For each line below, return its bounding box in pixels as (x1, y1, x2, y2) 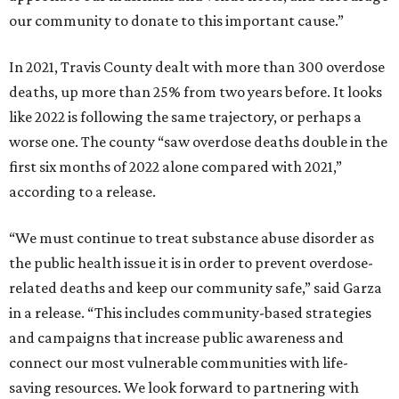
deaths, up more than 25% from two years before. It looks (9, 83, 382, 101)
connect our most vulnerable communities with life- (9, 354, 348, 371)
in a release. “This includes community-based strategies (9, 304, 371, 322)
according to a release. (9, 183, 156, 200)
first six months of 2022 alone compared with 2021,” (9, 158, 342, 175)
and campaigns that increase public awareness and (9, 329, 344, 346)
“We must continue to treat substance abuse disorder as (9, 229, 374, 247)
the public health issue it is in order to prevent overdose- (9, 254, 373, 272)
